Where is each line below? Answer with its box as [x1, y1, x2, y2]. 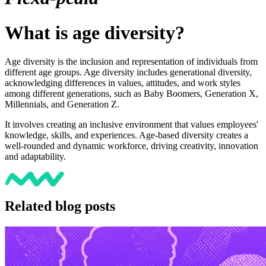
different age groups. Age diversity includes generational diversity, [5, 67, 252, 78]
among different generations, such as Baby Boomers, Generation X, [5, 88, 258, 99]
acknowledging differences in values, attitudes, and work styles [5, 78, 240, 88]
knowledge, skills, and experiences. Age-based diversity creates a [5, 130, 248, 141]
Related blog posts [5, 198, 115, 214]
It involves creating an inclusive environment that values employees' [5, 119, 258, 130]
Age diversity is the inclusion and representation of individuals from [5, 56, 258, 67]
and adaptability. [5, 151, 66, 162]
